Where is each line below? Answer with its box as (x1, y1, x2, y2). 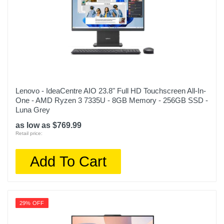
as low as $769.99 (15, 121, 81, 129)
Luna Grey (15, 105, 50, 114)
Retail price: (15, 130, 42, 136)
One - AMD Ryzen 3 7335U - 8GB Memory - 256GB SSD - (15, 96, 208, 104)
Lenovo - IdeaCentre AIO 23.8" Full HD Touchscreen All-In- (15, 86, 206, 95)
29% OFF (19, 200, 44, 206)
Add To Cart (30, 153, 107, 169)
